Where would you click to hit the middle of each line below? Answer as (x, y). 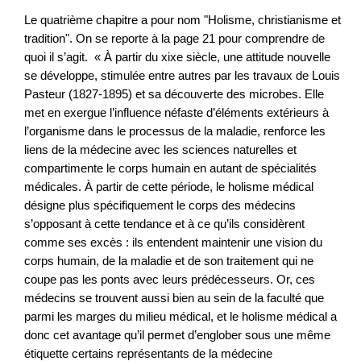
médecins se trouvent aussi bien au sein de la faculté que (174, 297)
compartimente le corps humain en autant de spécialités (170, 168)
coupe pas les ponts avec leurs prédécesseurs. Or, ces (170, 279)
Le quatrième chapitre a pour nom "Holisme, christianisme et (183, 19)
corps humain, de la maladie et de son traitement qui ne (169, 260)
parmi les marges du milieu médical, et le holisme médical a (180, 316)
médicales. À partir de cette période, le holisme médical (169, 186)
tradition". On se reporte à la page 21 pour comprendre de (174, 38)
